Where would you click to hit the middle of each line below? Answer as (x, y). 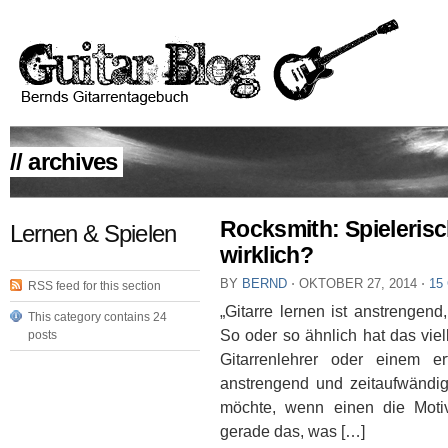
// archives (64, 161)
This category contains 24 (97, 317)
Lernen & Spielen (93, 233)
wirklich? (267, 256)
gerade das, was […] (292, 430)
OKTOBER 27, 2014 (358, 284)
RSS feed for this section (94, 286)
